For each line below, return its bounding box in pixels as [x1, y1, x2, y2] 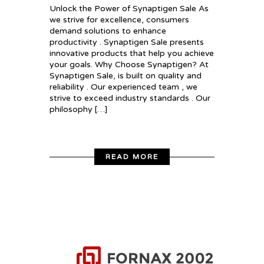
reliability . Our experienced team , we [49, 82, 197, 93]
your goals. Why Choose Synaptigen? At [49, 60, 209, 70]
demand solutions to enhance [49, 26, 166, 37]
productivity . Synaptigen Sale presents [49, 37, 204, 48]
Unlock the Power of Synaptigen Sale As [49, 4, 209, 14]
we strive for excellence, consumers [49, 15, 189, 25]
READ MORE [105, 152, 159, 161]
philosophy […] [49, 104, 107, 115]
